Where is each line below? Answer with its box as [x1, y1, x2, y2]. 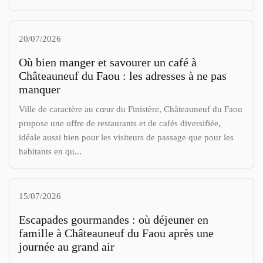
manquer [19, 83, 60, 96]
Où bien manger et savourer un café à [19, 56, 197, 69]
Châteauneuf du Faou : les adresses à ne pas [19, 69, 227, 83]
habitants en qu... [19, 146, 82, 157]
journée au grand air [19, 240, 114, 254]
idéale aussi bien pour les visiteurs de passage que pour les [19, 132, 234, 143]
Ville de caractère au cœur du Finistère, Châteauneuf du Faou [19, 104, 242, 114]
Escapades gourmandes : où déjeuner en [19, 213, 208, 227]
